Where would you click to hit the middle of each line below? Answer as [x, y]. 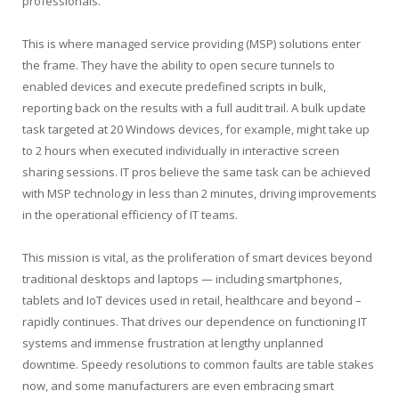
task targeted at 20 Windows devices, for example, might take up [196, 129]
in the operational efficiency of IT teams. [130, 214]
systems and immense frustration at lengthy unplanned [173, 343]
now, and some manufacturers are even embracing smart [178, 386]
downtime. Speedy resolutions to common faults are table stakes [198, 365]
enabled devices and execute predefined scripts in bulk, [174, 86]
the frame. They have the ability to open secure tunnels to [179, 65]
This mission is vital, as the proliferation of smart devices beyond [197, 258]
